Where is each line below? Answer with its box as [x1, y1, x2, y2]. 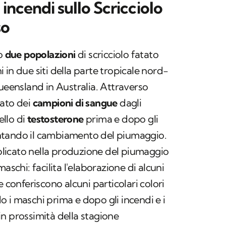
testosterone [27, 112, 84, 126]
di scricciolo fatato [75, 48, 159, 61]
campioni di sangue [32, 96, 118, 109]
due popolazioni [5, 48, 76, 61]
